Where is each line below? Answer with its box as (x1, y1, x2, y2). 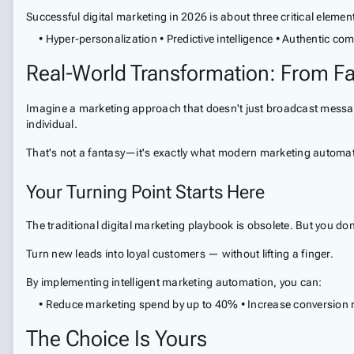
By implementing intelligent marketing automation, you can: (26, 276, 322, 288)
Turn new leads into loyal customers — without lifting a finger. (26, 247, 333, 260)
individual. (26, 118, 77, 130)
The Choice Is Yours (26, 326, 207, 352)
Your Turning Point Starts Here (26, 181, 265, 203)
